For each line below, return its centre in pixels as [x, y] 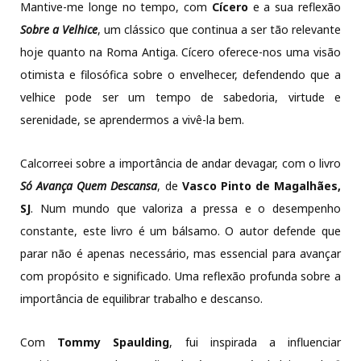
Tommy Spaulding [114, 342]
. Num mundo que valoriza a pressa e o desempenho [186, 209]
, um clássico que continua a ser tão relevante [220, 30]
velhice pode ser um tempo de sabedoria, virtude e [180, 98]
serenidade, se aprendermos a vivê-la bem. [132, 120]
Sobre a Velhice [59, 30]
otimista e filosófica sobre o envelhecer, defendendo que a [180, 75]
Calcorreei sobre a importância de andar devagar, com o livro [180, 164]
